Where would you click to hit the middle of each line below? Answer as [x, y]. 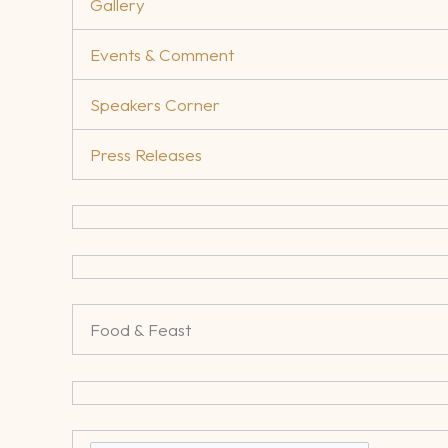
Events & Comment [162, 54]
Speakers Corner [155, 104]
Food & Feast [140, 330]
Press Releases [146, 154]
